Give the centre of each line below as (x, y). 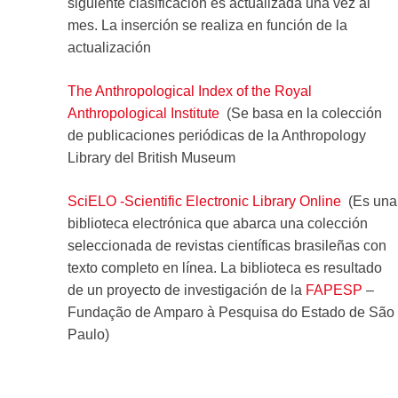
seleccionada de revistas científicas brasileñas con (227, 245)
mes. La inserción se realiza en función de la (207, 25)
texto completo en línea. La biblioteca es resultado (224, 267)
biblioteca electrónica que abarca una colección (217, 223)
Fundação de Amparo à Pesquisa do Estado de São (231, 312)
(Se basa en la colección (300, 113)
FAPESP (334, 290)
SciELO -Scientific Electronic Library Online (204, 201)
